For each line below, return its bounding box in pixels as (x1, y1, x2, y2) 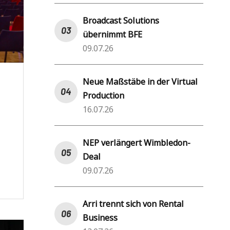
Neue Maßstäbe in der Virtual (83, 75, 198, 87)
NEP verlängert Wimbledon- (83, 137, 190, 148)
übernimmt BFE (83, 28, 142, 40)
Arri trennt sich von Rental (83, 198, 184, 209)
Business (83, 212, 118, 223)
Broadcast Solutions (83, 14, 159, 26)
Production (83, 89, 124, 101)
